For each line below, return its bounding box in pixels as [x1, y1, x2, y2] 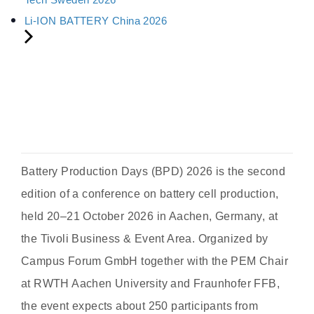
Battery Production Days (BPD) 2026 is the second [21, 165, 286, 177]
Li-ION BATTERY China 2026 [25, 14, 167, 27]
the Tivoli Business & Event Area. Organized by [21, 232, 268, 245]
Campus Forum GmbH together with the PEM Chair [21, 254, 288, 267]
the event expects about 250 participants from [21, 299, 258, 312]
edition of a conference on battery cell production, [21, 187, 279, 200]
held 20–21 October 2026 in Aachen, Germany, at [21, 210, 278, 222]
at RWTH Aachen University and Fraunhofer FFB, [21, 277, 280, 289]
